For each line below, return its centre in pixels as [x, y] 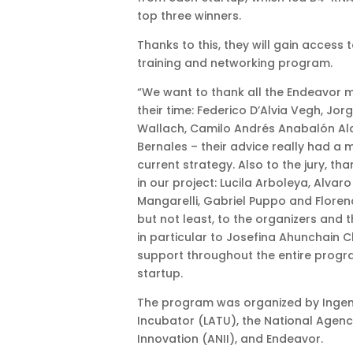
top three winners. [189, 15]
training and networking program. [234, 63]
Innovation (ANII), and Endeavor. [230, 338]
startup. [160, 273]
